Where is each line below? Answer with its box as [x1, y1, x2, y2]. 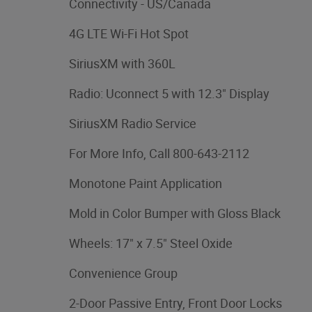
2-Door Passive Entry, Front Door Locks [69, 295, 282, 311]
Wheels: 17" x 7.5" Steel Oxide [69, 235, 233, 251]
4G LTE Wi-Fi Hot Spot [69, 26, 189, 41]
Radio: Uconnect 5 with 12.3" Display [69, 86, 270, 101]
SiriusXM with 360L [69, 56, 175, 71]
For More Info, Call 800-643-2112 [69, 146, 249, 161]
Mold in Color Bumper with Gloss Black [69, 205, 281, 221]
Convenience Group [69, 265, 178, 281]
